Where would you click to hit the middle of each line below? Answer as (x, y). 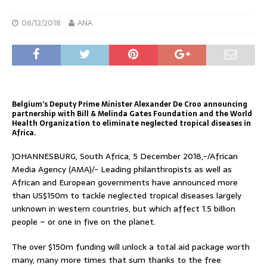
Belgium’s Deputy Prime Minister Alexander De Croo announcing (130, 104)
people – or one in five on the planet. (84, 221)
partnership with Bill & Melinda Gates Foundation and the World (132, 114)
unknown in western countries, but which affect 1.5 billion (124, 208)
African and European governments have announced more (125, 182)
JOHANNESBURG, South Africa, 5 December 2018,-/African (125, 156)
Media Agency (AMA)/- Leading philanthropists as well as (122, 169)
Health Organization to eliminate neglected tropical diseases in (131, 123)
